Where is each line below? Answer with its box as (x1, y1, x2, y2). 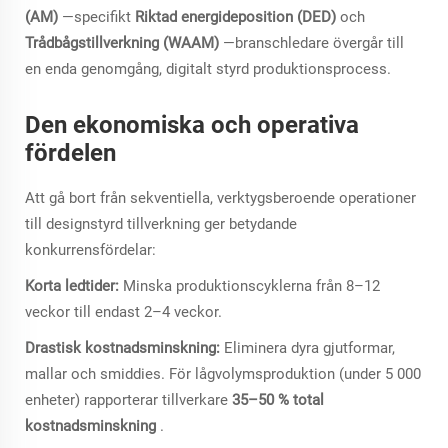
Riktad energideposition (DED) (135, 7, 340, 26)
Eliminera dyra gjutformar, (224, 338, 395, 357)
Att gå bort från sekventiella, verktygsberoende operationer (25, 188, 416, 207)
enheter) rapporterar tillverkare (25, 390, 232, 409)
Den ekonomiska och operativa (25, 110, 359, 139)
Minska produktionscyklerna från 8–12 (123, 276, 380, 295)
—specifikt (62, 7, 135, 26)
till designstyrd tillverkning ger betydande (25, 214, 297, 233)
